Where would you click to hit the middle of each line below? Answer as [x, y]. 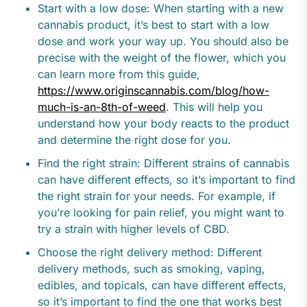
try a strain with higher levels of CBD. [134, 229]
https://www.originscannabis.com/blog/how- [153, 91]
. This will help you [214, 107]
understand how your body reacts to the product [163, 124]
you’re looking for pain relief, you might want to [161, 213]
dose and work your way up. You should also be [163, 41]
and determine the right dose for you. [134, 140]
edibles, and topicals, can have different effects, [162, 285]
